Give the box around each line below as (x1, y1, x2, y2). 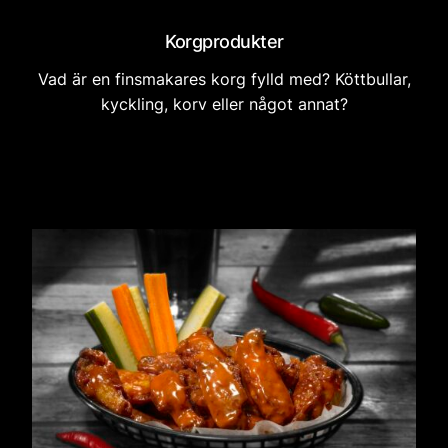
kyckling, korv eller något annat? (100, 94, 348, 115)
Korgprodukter (164, 31, 284, 53)
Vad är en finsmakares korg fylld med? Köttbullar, (37, 69, 411, 90)
